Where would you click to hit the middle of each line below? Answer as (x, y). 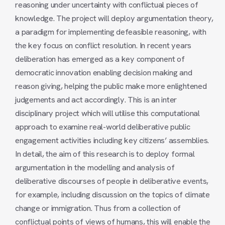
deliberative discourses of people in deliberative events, (112, 181)
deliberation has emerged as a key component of (100, 59)
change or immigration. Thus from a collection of (98, 208)
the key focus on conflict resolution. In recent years (103, 45)
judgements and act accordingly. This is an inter (96, 99)
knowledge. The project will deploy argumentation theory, (114, 18)
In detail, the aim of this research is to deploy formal (105, 154)
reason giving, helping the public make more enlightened (111, 86)
